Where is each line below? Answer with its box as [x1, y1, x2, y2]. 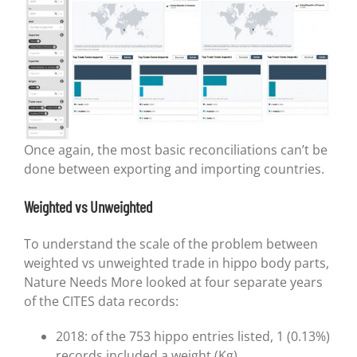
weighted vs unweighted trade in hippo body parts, [23, 254, 329, 273]
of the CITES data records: [23, 292, 178, 311]
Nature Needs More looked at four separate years [23, 273, 323, 292]
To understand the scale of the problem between [23, 235, 318, 253]
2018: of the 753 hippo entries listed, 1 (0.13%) [55, 328, 330, 346]
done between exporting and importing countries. [23, 160, 324, 178]
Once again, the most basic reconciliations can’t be [23, 141, 328, 159]
